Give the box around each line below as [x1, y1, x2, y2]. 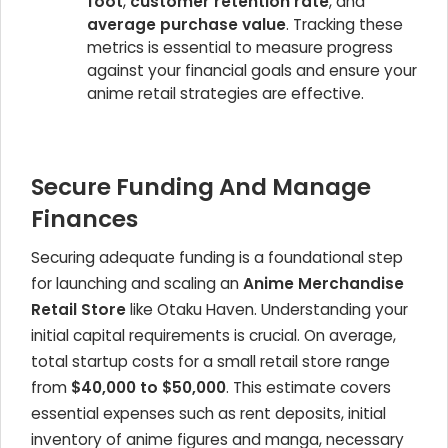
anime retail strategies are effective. [87, 83, 364, 104]
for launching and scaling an [31, 273, 243, 294]
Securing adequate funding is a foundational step [31, 247, 403, 268]
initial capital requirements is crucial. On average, [31, 325, 396, 346]
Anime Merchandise [243, 273, 404, 294]
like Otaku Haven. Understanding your [126, 299, 408, 320]
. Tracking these [286, 14, 403, 35]
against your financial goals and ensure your [87, 60, 417, 81]
